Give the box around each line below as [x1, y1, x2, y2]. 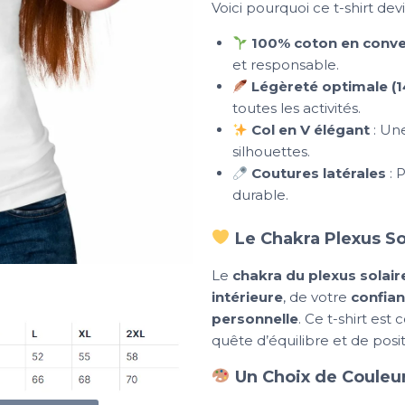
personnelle [212, 309, 298, 327]
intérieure [212, 287, 283, 306]
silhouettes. [231, 143, 310, 161]
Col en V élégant [250, 121, 370, 139]
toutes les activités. [231, 99, 361, 118]
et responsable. [231, 56, 339, 74]
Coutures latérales [250, 165, 386, 183]
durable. [231, 186, 288, 204]
